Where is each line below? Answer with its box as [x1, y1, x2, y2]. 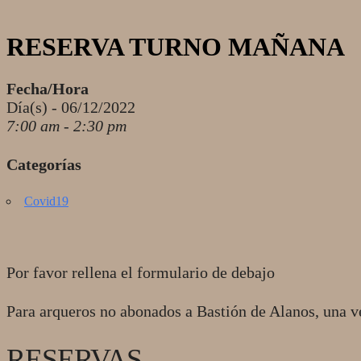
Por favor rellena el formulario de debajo [6, 263, 275, 281]
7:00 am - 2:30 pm [6, 116, 127, 135]
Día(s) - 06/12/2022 [6, 98, 135, 116]
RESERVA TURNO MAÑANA [6, 32, 345, 62]
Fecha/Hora [6, 79, 89, 98]
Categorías [6, 155, 81, 173]
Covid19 [24, 193, 68, 208]
